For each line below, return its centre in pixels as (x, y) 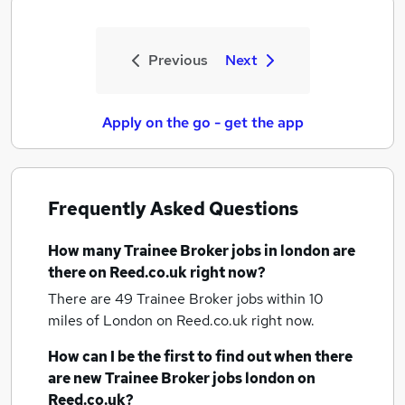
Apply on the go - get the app (202, 122)
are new (76, 378)
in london (297, 251)
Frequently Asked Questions (173, 209)
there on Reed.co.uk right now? (157, 273)
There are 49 (92, 299)
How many (86, 251)
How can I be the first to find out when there (200, 357)
